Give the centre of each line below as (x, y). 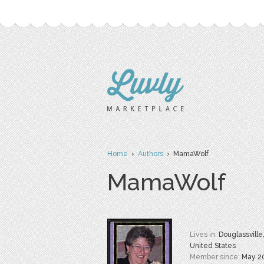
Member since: (216, 257)
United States (213, 246)
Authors (151, 154)
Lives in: (204, 235)
